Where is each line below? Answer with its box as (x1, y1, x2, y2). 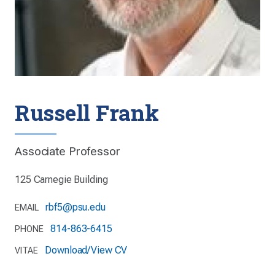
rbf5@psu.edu (45, 201, 106, 213)
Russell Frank (15, 98, 159, 127)
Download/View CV (45, 244, 128, 256)
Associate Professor (15, 144, 120, 158)
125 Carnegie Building (15, 174, 108, 185)
